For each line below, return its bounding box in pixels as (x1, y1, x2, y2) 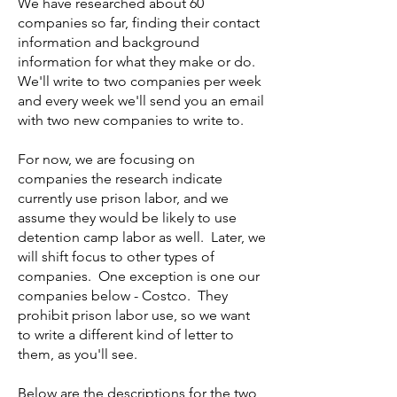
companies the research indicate (18, 170, 222, 187)
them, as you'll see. (18, 346, 137, 362)
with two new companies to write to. (18, 112, 244, 128)
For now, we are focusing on (18, 151, 195, 167)
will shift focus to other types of (18, 248, 214, 265)
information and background (18, 34, 199, 51)
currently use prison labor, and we (18, 190, 229, 206)
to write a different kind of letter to (18, 326, 234, 343)
